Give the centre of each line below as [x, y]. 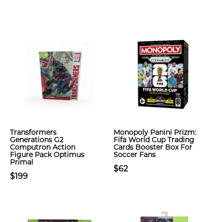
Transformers [33, 132]
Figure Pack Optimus [47, 155]
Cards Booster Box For [153, 147]
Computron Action [43, 147]
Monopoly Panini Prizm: [155, 132]
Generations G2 [37, 140]
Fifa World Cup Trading [154, 140]
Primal [22, 162]
